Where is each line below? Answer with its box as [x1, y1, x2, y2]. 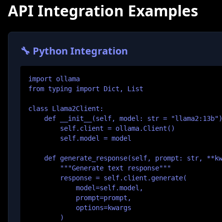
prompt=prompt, [28, 194, 131, 202]
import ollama [28, 75, 80, 83]
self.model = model [28, 134, 131, 142]
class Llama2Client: [28, 105, 104, 112]
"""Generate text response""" [28, 164, 171, 172]
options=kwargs [28, 204, 131, 212]
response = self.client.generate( [28, 174, 187, 182]
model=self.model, [28, 184, 143, 192]
